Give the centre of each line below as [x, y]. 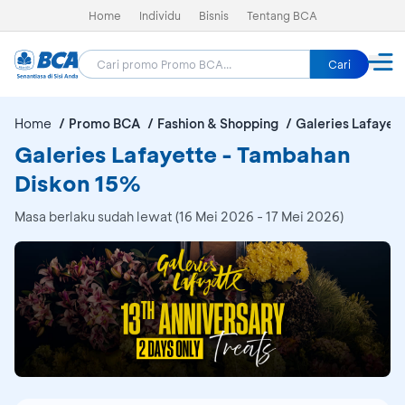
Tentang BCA [282, 15]
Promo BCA [104, 123]
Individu [160, 15]
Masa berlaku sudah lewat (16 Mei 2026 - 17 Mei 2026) [179, 217]
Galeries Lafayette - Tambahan [183, 154]
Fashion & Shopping [218, 123]
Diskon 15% [78, 183]
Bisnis [213, 15]
